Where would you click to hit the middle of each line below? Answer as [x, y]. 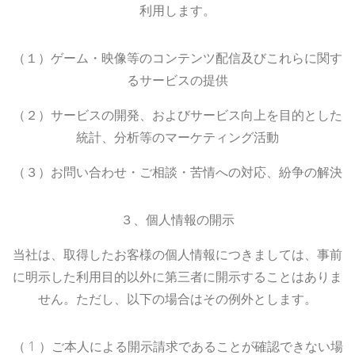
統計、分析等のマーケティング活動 [177, 137]
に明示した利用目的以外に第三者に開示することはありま [177, 276]
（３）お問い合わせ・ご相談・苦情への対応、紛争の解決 [177, 172]
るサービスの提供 [177, 80]
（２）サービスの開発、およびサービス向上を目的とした [177, 115]
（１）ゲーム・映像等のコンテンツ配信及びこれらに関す [177, 57]
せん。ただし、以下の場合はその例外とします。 [177, 298]
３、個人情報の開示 [177, 219]
